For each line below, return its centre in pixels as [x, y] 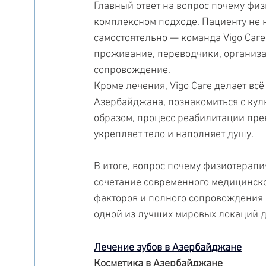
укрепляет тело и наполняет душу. [174, 135]
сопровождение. [132, 71]
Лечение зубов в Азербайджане [168, 248]
